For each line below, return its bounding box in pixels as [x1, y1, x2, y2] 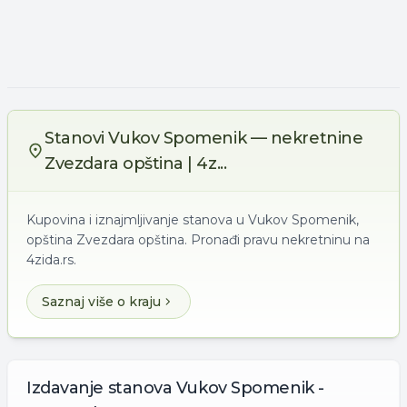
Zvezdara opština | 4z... [45, 154, 227, 174]
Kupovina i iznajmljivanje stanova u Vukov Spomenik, [26, 212, 359, 228]
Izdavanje [26, 378, 104, 398]
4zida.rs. [26, 252, 76, 268]
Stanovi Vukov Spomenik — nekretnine [45, 128, 363, 148]
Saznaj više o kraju [42, 293, 161, 310]
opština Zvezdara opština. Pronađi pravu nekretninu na [26, 232, 370, 248]
